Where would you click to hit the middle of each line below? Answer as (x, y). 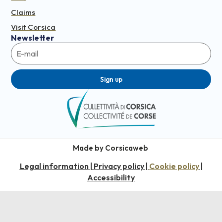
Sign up (111, 79)
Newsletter (33, 38)
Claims (23, 12)
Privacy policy (119, 166)
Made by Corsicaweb (111, 148)
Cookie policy (174, 166)
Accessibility (111, 178)
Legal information (54, 166)
